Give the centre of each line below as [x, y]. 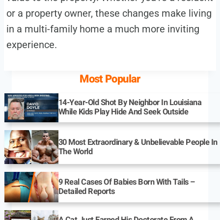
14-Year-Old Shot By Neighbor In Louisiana [130, 103]
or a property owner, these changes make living [109, 13]
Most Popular [110, 79]
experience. [31, 44]
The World [75, 151]
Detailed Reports [86, 191]
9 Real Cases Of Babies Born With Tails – [126, 182]
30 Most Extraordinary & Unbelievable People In [138, 142]
